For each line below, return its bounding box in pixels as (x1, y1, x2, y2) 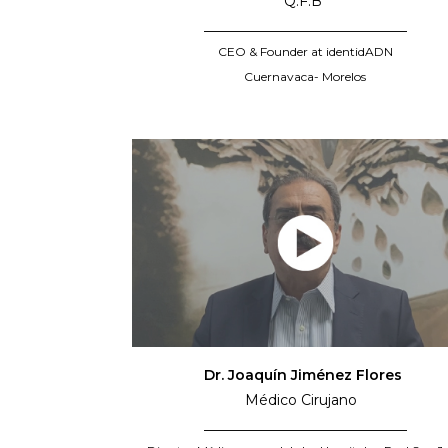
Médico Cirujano (245, 391, 366, 410)
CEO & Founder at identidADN (217, 44, 393, 60)
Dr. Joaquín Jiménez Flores (204, 366, 407, 385)
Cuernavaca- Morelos (244, 69, 367, 85)
